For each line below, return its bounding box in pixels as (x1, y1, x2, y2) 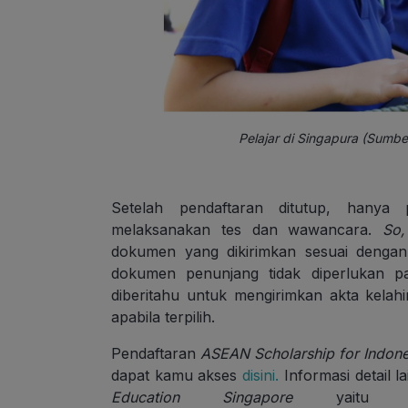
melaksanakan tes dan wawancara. (111, 220, 383, 240)
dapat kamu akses (111, 366, 243, 385)
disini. (242, 366, 280, 385)
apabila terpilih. (111, 308, 219, 327)
